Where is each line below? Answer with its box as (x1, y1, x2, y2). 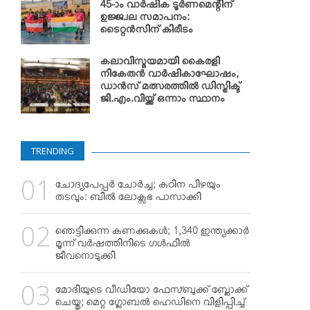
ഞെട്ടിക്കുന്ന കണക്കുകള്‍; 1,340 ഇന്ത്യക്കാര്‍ (55, 226, 249, 241)
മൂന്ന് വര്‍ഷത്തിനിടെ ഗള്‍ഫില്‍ (55, 238, 190, 253)
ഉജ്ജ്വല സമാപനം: (100, 12, 190, 27)
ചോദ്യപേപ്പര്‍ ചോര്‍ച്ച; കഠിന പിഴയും (55, 179, 221, 194)
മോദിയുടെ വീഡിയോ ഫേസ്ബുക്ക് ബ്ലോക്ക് (55, 284, 248, 300)
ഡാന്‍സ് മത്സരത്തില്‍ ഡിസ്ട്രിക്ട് (100, 81, 240, 96)
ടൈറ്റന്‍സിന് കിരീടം (100, 24, 193, 39)
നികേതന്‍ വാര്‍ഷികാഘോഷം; (100, 69, 239, 84)
